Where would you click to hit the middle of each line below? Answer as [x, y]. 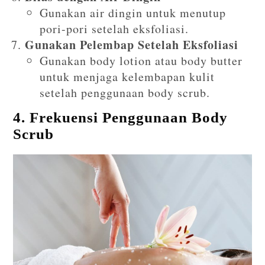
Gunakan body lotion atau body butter [141, 60]
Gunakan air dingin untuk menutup [133, 12]
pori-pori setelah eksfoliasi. [114, 28]
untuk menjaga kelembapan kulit [127, 76]
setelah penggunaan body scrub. [125, 92]
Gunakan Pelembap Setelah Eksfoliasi [132, 44]
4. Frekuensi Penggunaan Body [121, 117]
